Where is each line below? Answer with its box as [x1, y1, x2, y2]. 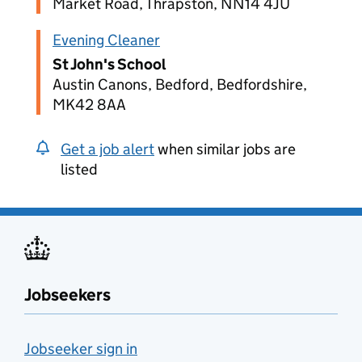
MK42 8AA [53, 95, 126, 114]
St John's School [53, 55, 166, 74]
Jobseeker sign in [24, 339, 137, 358]
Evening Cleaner [53, 31, 160, 49]
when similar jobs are [154, 140, 296, 158]
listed [61, 160, 98, 179]
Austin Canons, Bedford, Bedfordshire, [53, 75, 307, 94]
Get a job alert [61, 140, 154, 158]
